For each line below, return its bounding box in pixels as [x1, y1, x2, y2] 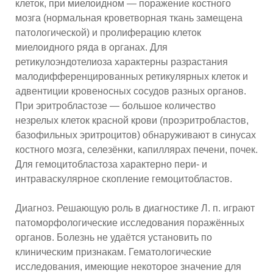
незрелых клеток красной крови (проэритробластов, [15, 115, 249, 126]
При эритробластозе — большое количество [15, 101, 216, 112]
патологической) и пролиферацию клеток [15, 27, 201, 38]
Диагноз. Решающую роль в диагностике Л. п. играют [15, 203, 255, 214]
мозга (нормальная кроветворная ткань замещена [15, 13, 243, 24]
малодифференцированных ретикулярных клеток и [15, 71, 248, 82]
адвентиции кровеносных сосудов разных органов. [15, 86, 246, 97]
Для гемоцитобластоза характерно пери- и [15, 159, 207, 170]
